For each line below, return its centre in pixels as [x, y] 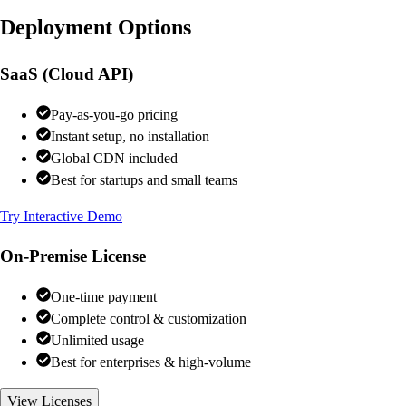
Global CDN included [114, 158]
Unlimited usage [97, 341]
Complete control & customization [149, 319]
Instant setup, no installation [130, 136]
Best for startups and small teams [144, 179]
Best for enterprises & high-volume [151, 362]
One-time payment [104, 297]
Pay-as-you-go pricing [114, 114]
